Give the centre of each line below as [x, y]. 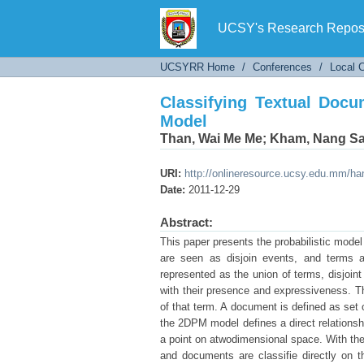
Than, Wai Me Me [211, 139]
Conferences [282, 67]
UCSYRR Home [197, 67]
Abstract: [186, 222]
